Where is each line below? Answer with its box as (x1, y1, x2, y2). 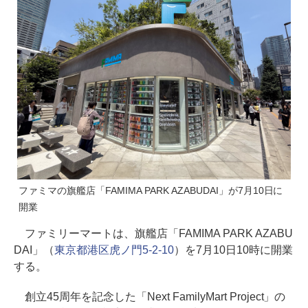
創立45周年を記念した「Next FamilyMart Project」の (14, 290, 286, 302)
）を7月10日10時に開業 (173, 243, 293, 256)
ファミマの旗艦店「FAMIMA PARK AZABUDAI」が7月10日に (19, 184, 283, 196)
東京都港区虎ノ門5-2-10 (54, 243, 174, 256)
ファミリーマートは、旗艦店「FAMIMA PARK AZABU (14, 227, 293, 239)
